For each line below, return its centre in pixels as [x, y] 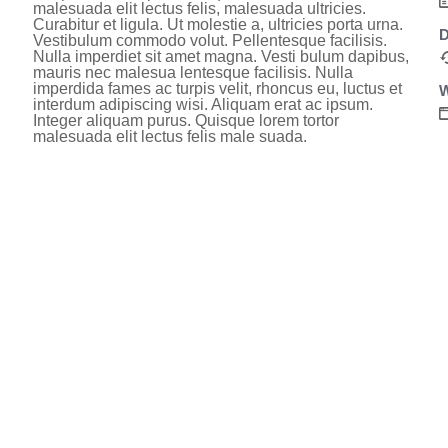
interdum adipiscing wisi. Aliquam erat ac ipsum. [202, 104]
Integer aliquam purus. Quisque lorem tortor [185, 120]
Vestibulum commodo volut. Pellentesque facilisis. [209, 40]
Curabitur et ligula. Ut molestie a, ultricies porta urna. [217, 24]
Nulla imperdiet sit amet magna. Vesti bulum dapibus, [220, 56]
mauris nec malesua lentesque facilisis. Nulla [192, 72]
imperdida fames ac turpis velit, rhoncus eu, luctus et [217, 88]
